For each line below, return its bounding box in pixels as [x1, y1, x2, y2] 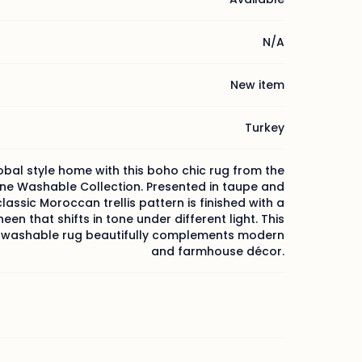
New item [230, 77, 284, 93]
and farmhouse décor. [151, 243, 284, 259]
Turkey [245, 120, 284, 136]
